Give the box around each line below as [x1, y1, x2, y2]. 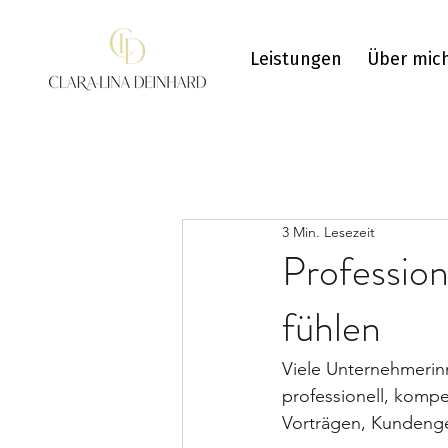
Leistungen [249, 48, 342, 70]
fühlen [282, 299, 381, 356]
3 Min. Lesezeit [282, 222, 375, 241]
